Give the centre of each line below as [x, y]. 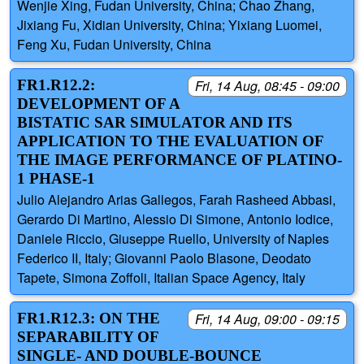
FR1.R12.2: [56, 85]
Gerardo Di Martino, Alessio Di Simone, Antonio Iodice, [175, 219]
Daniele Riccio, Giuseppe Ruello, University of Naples [173, 239]
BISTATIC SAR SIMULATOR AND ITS [155, 123]
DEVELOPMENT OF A [98, 104]
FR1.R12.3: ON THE [89, 318]
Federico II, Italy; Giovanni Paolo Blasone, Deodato [164, 258]
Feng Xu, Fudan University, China [114, 45]
